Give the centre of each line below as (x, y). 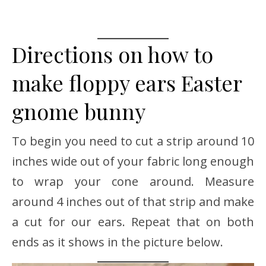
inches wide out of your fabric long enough (133, 161)
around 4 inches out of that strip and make (133, 201)
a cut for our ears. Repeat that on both (133, 221)
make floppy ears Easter (127, 82)
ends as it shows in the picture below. (118, 242)
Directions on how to (113, 54)
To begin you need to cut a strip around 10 (133, 141)
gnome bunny (79, 111)
